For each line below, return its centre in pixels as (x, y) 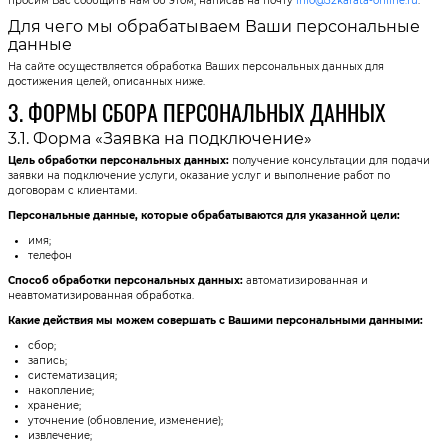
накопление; (60, 390)
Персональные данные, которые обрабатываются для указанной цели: (203, 215)
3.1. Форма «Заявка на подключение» (159, 138)
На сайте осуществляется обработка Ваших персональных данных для (195, 66)
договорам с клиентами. (72, 190)
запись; (47, 360)
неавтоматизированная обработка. (100, 295)
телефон (49, 255)
